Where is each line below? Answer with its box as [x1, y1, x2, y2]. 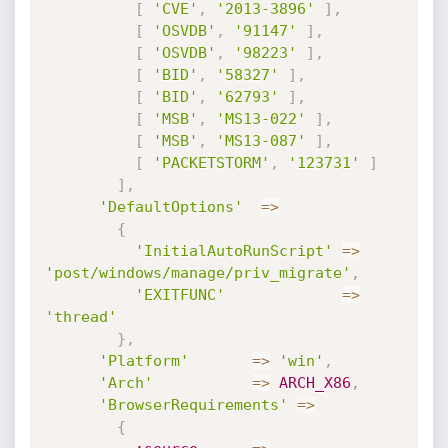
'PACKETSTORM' [152, 154, 270, 172]
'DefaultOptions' [98, 198, 243, 216]
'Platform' [98, 352, 189, 370]
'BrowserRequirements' [98, 396, 288, 414]
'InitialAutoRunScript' [134, 242, 333, 260]
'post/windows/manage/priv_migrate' [44, 264, 351, 282]
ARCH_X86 [278, 374, 351, 392]
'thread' [44, 308, 117, 326]
